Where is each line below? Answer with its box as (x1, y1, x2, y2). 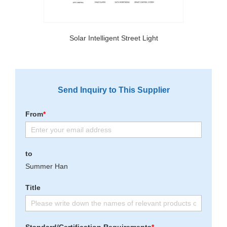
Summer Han (25, 162, 68, 171)
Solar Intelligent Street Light (69, 34, 158, 43)
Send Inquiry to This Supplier (57, 86, 170, 95)
